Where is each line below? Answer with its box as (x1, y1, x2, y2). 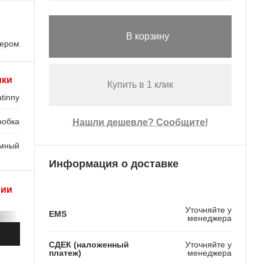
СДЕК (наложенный (48, 239, 129, 249)
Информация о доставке (48, 157, 179, 170)
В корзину (126, 31, 170, 42)
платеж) (48, 247, 81, 258)
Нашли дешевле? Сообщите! (72, 117, 208, 128)
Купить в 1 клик (107, 80, 173, 90)
